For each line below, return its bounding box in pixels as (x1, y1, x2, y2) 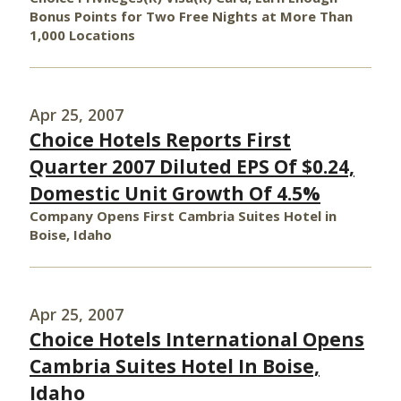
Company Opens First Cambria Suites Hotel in (30, 207, 337, 225)
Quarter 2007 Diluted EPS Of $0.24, (30, 154, 354, 179)
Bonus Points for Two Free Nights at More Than (30, 7, 353, 25)
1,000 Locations (30, 26, 135, 44)
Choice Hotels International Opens (30, 327, 364, 352)
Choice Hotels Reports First (30, 127, 291, 152)
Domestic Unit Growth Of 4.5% (30, 181, 320, 206)
